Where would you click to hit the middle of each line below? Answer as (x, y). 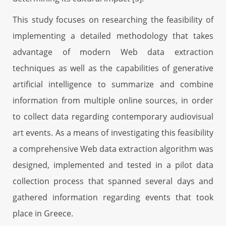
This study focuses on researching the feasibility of (113, 19)
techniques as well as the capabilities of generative (113, 68)
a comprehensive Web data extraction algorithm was (113, 149)
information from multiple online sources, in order (113, 100)
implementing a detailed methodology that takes (113, 36)
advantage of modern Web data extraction (113, 52)
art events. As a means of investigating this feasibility (113, 132)
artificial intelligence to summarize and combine (113, 84)
